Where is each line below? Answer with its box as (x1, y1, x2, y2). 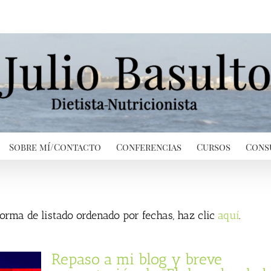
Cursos (197, 140, 230, 153)
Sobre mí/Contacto (9, 140, 101, 153)
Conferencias (116, 140, 181, 153)
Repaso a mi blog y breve (51, 250, 222, 268)
